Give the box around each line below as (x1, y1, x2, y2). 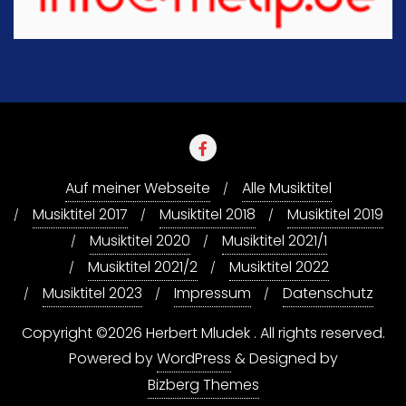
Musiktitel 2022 (228, 256, 329, 278)
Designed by (248, 348, 338, 370)
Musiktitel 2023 (43, 283, 142, 304)
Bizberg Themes (147, 374, 259, 396)
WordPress (156, 348, 231, 370)
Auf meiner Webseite (65, 178, 210, 199)
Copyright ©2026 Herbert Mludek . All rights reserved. (21, 323, 385, 344)
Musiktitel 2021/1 (221, 230, 327, 252)
